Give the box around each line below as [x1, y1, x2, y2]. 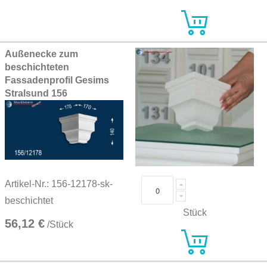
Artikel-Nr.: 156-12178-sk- [5, 179, 113, 190]
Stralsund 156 [5, 88, 67, 98]
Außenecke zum [5, 49, 78, 59]
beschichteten [5, 62, 69, 72]
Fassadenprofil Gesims [5, 75, 109, 85]
